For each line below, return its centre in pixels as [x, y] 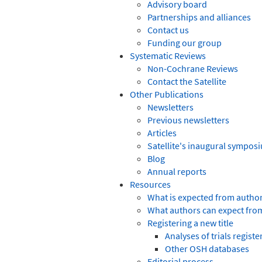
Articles [162, 132]
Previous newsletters [188, 120]
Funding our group [185, 42]
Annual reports [177, 171]
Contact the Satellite [187, 81]
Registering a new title [190, 223]
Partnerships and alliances [199, 17]
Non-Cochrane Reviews [193, 68]
